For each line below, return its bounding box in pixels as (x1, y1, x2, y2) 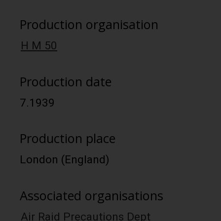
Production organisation (20, 16, 158, 33)
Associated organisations (20, 186, 163, 204)
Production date (20, 73, 111, 90)
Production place (20, 130, 115, 147)
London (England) (20, 153, 110, 167)
